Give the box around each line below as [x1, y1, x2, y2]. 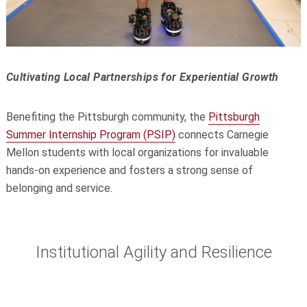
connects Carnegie [175, 127, 269, 141]
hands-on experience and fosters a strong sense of [5, 163, 253, 177]
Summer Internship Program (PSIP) [5, 127, 175, 141]
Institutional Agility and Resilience [35, 242, 272, 262]
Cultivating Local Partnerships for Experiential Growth [5, 70, 279, 84]
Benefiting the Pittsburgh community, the [5, 110, 208, 123]
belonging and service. [5, 181, 112, 195]
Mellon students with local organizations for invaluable [5, 145, 269, 159]
